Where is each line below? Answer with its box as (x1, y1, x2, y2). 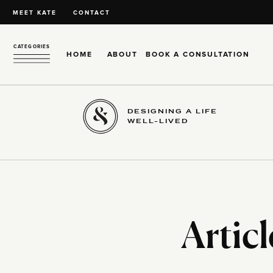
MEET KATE (13, 10, 57, 16)
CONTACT (73, 10, 110, 16)
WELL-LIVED (127, 116, 188, 126)
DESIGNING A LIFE (127, 107, 218, 116)
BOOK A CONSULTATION (146, 51, 250, 58)
